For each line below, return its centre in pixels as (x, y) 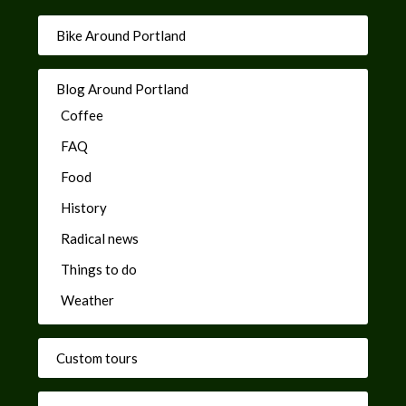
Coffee (82, 115)
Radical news (100, 238)
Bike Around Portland (121, 35)
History (84, 207)
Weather (88, 300)
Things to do (99, 269)
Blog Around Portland (123, 88)
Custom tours (97, 358)
